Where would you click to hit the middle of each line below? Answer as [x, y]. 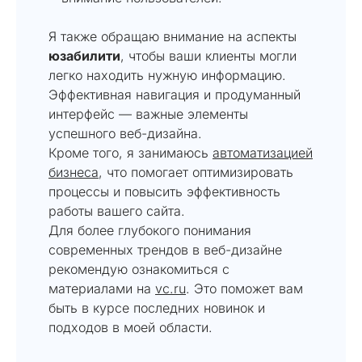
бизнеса [74, 172]
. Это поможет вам [244, 288]
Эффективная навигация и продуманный [175, 94]
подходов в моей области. [130, 327]
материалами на [102, 288]
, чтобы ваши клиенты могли [208, 55]
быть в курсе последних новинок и [157, 307]
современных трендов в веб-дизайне [165, 249]
